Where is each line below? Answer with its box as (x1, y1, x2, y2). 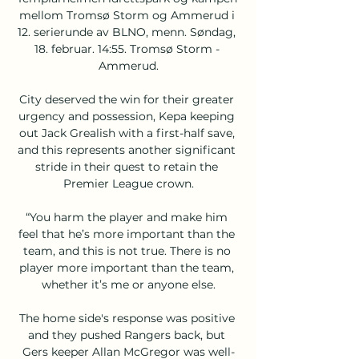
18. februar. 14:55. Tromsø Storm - (34, 41, 220, 56)
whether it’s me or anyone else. (41, 276, 216, 292)
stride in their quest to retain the (35, 159, 218, 174)
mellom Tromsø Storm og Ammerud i (18, 7, 235, 22)
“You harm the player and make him (26, 209, 228, 224)
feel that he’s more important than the (18, 226, 235, 241)
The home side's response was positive (18, 310, 235, 325)
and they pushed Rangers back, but (28, 327, 225, 342)
